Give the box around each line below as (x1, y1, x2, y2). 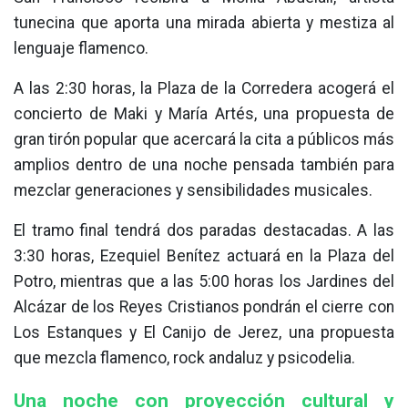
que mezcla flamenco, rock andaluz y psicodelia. (14, 348, 355, 367)
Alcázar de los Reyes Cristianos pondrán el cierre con (14, 297, 394, 316)
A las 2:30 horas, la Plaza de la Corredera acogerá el (14, 78, 394, 97)
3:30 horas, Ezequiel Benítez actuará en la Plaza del (14, 246, 394, 265)
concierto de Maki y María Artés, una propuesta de (14, 104, 394, 123)
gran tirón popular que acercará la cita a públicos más (14, 129, 394, 148)
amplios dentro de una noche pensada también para (14, 155, 394, 174)
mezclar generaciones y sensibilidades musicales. (14, 180, 372, 199)
